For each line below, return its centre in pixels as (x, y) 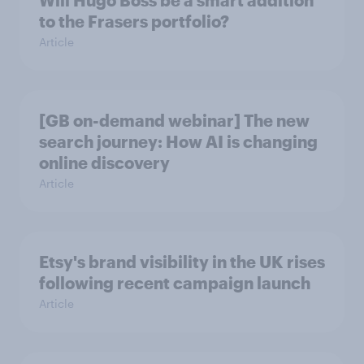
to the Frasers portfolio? (134, 21)
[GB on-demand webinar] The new (174, 120)
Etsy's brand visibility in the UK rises (182, 261)
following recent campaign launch (175, 282)
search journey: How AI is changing (178, 141)
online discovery (104, 162)
